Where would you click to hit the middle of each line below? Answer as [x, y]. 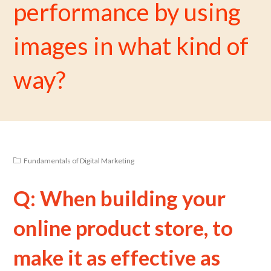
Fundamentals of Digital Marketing [79, 161]
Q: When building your [120, 198]
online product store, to [123, 227]
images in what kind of [131, 46]
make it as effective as [117, 257]
